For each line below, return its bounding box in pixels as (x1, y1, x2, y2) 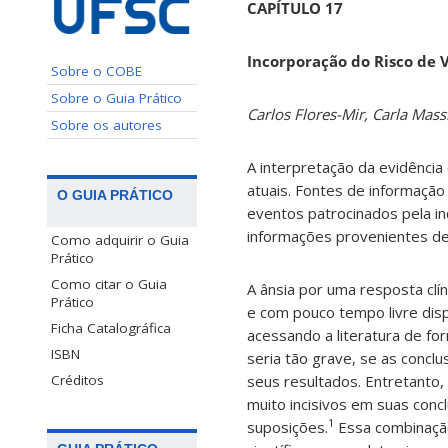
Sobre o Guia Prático (51, 88, 182, 107)
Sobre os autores (51, 115, 162, 134)
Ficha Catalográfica (51, 318, 171, 337)
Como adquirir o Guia (51, 230, 189, 249)
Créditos (51, 370, 104, 389)
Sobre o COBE (51, 61, 142, 80)
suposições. (247, 417, 328, 438)
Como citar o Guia (51, 274, 167, 293)
